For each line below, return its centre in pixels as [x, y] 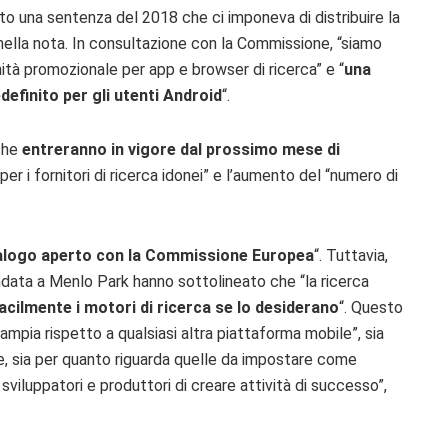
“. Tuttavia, [351, 255]
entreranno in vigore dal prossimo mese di [181, 149]
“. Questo [371, 307]
